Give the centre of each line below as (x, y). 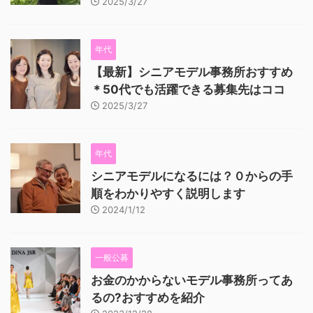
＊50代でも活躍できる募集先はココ (188, 89)
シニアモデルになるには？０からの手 (192, 176)
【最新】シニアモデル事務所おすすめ (192, 72)
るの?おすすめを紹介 (148, 298)
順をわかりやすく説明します (168, 194)
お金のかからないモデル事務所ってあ (192, 280)
